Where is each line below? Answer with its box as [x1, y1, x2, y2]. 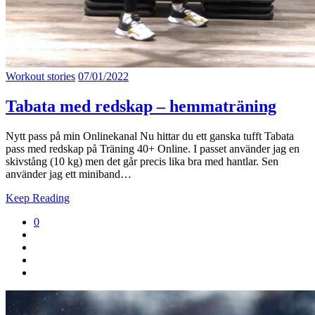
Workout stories [6, 70, 75, 83]
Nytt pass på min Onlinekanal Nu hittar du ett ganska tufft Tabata [6, 129, 294, 142]
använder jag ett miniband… [6, 167, 131, 180]
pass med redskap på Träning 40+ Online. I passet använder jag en [6, 142, 300, 155]
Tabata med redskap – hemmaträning [6, 96, 276, 115]
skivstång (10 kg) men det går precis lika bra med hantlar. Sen [6, 155, 278, 167]
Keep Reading [6, 191, 70, 204]
